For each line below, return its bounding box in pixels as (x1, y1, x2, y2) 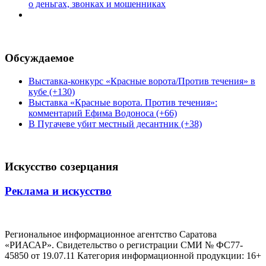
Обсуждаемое (5, 51, 74, 64)
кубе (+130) (28, 86, 75, 97)
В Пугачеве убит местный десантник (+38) (28, 118, 202, 129)
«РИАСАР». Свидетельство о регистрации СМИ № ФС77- (5, 239, 243, 250)
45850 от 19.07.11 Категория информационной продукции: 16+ (5, 250, 261, 261)
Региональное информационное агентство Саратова (5, 229, 217, 239)
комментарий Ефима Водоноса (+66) (28, 107, 177, 118)
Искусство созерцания (5, 160, 118, 173)
